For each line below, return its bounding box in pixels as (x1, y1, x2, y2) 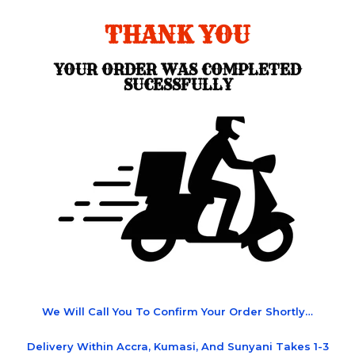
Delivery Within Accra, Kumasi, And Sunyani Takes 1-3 (26, 340, 329, 353)
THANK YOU (105, 21, 250, 50)
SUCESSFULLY (123, 75, 232, 94)
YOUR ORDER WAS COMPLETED (54, 60, 301, 79)
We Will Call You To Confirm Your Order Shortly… (42, 305, 313, 318)
